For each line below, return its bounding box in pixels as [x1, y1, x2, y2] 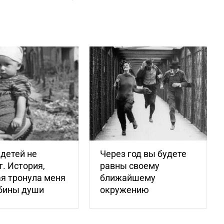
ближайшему [100, 172, 156, 183]
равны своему [100, 160, 160, 171]
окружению [100, 184, 149, 195]
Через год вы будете [100, 148, 187, 159]
